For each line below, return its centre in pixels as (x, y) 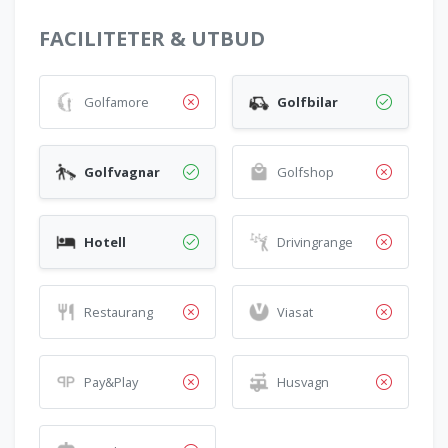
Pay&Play (111, 382)
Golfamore (116, 102)
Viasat (295, 312)
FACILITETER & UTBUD (152, 38)
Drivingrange (315, 242)
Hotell (105, 242)
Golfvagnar (122, 172)
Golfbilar (307, 102)
